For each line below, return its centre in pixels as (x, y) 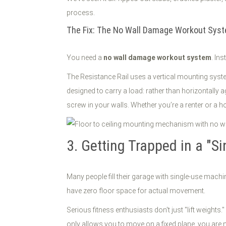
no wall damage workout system (157, 58)
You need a (85, 58)
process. (81, 13)
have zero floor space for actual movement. (136, 191)
